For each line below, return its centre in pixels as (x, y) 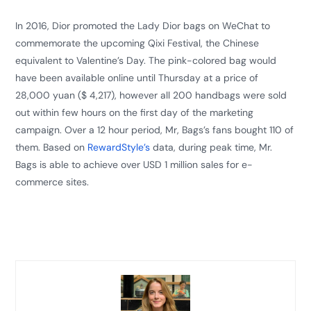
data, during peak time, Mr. (211, 147)
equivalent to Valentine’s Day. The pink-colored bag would (146, 60)
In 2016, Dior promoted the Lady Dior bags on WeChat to (143, 26)
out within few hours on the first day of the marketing (135, 112)
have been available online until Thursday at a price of (137, 78)
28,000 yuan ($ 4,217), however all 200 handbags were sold (151, 95)
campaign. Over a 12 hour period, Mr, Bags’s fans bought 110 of (155, 130)
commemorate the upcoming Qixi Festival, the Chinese (137, 43)
